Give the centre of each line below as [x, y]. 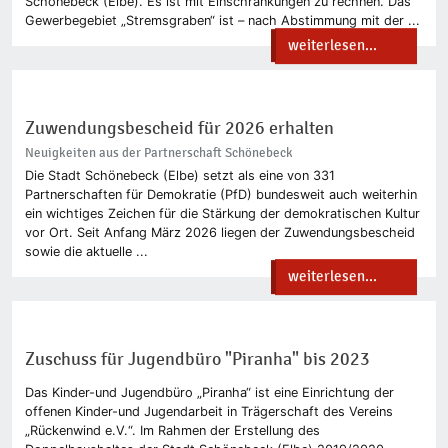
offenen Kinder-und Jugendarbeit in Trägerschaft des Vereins [208, 411]
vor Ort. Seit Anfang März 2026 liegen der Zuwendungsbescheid [219, 233]
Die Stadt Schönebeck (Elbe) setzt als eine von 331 [179, 176]
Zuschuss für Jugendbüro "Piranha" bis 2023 [197, 360]
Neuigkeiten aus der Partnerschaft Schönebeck [158, 153]
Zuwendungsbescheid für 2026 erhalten [179, 128]
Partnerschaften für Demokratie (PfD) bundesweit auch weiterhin [220, 195]
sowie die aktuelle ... [86, 252]
